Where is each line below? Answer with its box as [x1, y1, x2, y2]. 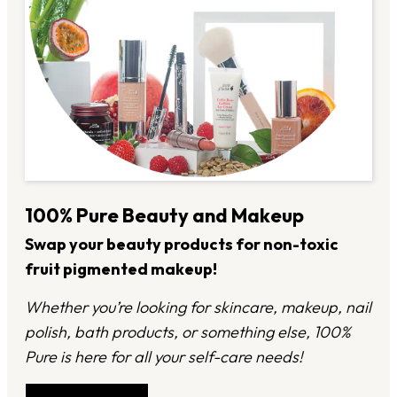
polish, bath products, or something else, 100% [25, 322, 351, 343]
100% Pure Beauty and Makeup [25, 203, 304, 229]
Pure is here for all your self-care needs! [25, 346, 303, 368]
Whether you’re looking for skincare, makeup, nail [25, 297, 371, 318]
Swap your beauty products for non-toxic [25, 234, 339, 255]
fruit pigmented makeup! [25, 259, 217, 280]
